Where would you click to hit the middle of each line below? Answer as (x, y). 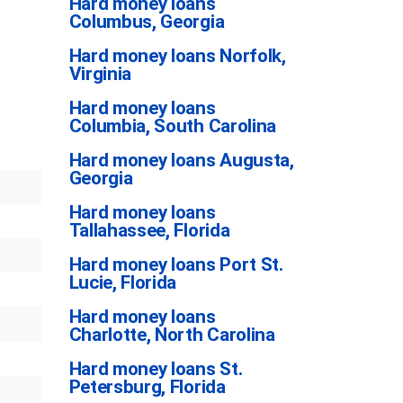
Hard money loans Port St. (176, 264)
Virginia (100, 74)
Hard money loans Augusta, (181, 160)
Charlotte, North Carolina (172, 335)
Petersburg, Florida (147, 387)
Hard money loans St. (156, 369)
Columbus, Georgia (147, 22)
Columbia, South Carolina (173, 126)
